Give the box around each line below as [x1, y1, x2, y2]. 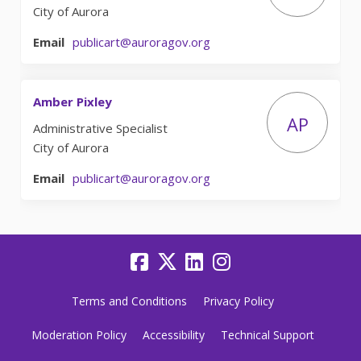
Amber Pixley [33, 93, 112, 110]
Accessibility [142, 326, 205, 342]
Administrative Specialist [33, 119, 168, 136]
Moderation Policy [31, 326, 127, 342]
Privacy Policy [202, 293, 274, 309]
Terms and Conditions [71, 293, 187, 309]
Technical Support [220, 326, 314, 342]
